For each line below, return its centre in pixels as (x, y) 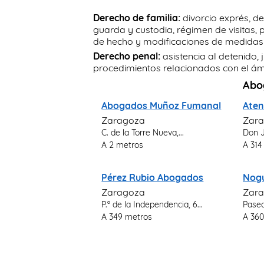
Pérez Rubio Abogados (153, 177)
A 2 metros (123, 145)
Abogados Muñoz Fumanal (161, 105)
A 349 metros (127, 217)
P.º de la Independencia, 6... (152, 204)
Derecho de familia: (137, 18)
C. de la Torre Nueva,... (143, 132)
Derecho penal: (127, 56)
